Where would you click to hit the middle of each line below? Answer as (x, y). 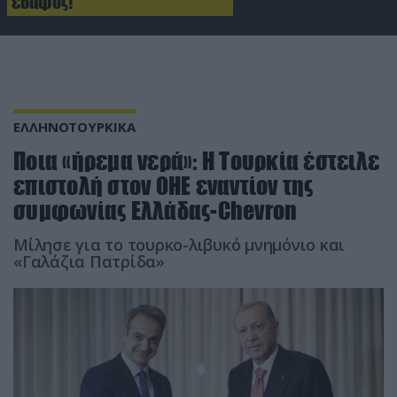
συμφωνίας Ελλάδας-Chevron (156, 210)
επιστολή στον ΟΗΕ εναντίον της (163, 185)
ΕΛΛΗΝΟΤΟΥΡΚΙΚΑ (74, 126)
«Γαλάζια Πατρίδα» (89, 261)
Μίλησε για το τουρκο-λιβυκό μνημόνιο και (179, 244)
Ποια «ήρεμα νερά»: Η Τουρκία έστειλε (196, 160)
